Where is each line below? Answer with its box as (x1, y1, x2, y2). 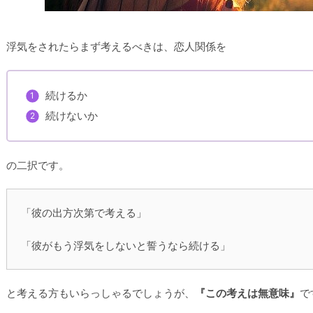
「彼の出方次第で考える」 (21, 206, 147, 219)
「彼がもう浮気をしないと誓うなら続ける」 (21, 239, 231, 252)
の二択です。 (6, 159, 69, 172)
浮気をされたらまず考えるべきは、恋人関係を (6, 40, 226, 53)
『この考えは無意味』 (195, 286, 300, 300)
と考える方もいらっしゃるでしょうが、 (6, 286, 195, 300)
